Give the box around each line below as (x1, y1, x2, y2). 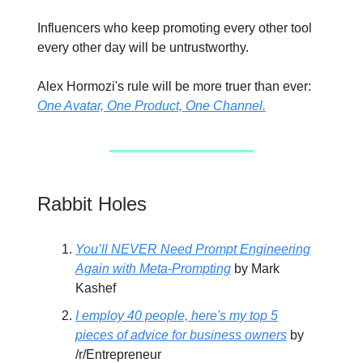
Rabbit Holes (37, 192, 147, 215)
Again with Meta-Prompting (75, 261, 231, 275)
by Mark (231, 261, 280, 275)
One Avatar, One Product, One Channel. (37, 98, 266, 113)
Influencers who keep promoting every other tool (37, 20, 312, 35)
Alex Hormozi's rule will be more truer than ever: (37, 79, 311, 93)
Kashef (75, 280, 116, 295)
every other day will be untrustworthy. (37, 40, 249, 54)
